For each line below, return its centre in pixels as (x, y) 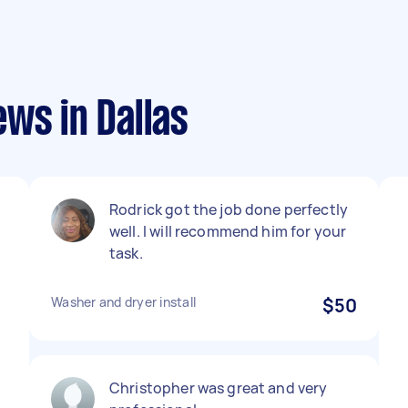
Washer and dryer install (123, 302)
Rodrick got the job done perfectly (229, 209)
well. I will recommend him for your (228, 231)
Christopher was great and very (219, 388)
